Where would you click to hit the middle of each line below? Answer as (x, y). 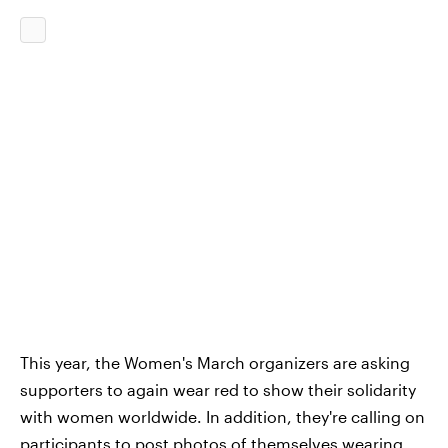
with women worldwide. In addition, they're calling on (222, 416)
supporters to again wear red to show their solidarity (218, 389)
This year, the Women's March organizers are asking (215, 362)
